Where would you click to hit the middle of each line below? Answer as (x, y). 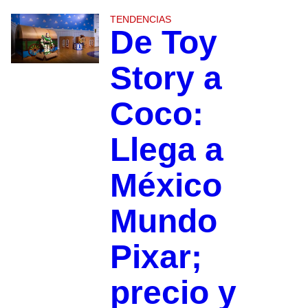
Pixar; (156, 257)
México (166, 186)
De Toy (163, 43)
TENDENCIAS (140, 20)
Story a (166, 78)
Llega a (166, 150)
